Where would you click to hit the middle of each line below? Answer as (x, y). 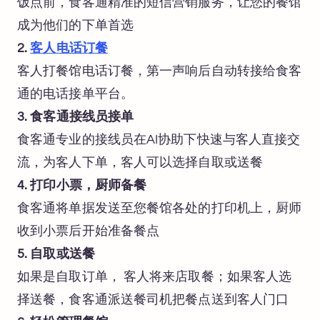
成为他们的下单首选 (75, 26)
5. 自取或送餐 (56, 254)
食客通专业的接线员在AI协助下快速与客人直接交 (159, 140)
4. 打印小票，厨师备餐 (82, 186)
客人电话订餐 (69, 49)
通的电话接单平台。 (75, 94)
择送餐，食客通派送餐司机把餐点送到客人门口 (153, 300)
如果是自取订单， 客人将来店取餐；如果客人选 (155, 277)
